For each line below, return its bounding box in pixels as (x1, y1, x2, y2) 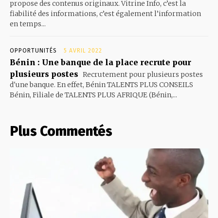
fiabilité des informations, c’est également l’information (10, 9, 201, 18)
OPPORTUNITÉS (10, 47, 57, 54)
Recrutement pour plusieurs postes (81, 70, 203, 79)
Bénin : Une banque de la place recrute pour (10, 57, 191, 68)
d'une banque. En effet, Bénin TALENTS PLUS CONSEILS (10, 80, 193, 90)
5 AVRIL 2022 (64, 47, 102, 54)
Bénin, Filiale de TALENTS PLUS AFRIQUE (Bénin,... (10, 91, 177, 100)
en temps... (10, 19, 46, 29)
